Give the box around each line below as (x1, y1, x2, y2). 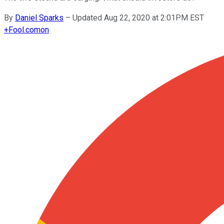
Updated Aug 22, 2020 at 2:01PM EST (72, 12, 204, 22)
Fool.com (8, 24, 40, 34)
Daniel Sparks (15, 12, 63, 22)
